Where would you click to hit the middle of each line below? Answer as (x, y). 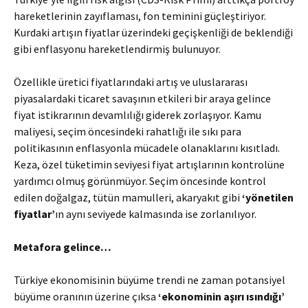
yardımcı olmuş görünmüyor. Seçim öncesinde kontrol (140, 181)
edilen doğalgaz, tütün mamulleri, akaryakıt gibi (128, 197)
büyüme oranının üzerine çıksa (86, 296)
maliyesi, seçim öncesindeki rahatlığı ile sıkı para (128, 131)
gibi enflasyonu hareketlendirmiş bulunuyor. (117, 49)
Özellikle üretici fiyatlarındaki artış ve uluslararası (131, 82)
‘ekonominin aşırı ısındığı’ (221, 296)
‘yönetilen (268, 197)
